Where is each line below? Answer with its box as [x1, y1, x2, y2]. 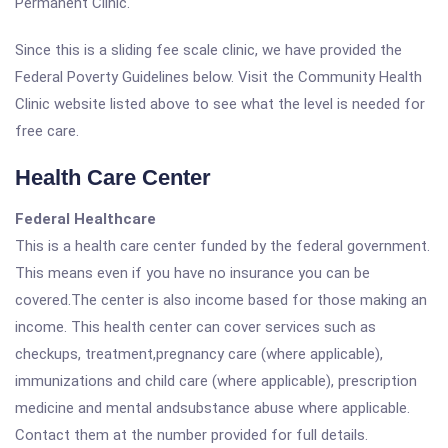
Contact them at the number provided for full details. [15, 426, 368, 444]
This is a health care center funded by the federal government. [15, 237, 430, 255]
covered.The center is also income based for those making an [15, 291, 427, 309]
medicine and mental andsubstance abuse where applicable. [15, 399, 410, 417]
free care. [15, 122, 79, 140]
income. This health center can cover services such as [15, 318, 376, 336]
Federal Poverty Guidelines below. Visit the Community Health [15, 68, 422, 86]
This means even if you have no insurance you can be [15, 264, 370, 282]
